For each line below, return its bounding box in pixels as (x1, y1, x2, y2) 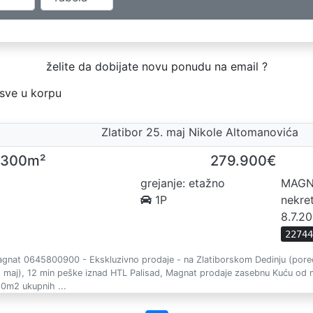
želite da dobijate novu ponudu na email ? (141, 59, 268, 73)
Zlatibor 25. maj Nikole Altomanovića (101, 125, 299, 139)
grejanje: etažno (140, 176, 225, 190)
